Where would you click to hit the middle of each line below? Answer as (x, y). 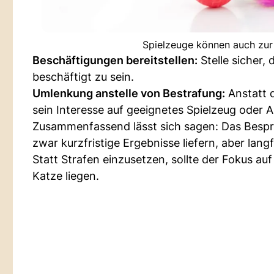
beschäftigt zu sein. (83, 77)
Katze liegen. (66, 176)
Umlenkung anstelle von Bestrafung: (129, 93)
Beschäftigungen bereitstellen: (115, 60)
